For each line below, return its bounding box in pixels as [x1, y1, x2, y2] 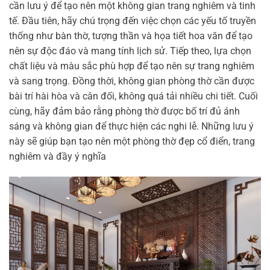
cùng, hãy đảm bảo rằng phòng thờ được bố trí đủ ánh [9, 105, 240, 118]
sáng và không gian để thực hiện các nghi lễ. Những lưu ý [9, 121, 254, 133]
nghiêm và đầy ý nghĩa [9, 151, 106, 163]
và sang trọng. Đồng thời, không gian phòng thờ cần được [9, 75, 254, 87]
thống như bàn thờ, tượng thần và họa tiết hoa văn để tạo [9, 30, 253, 42]
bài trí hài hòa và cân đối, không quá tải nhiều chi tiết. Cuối [9, 90, 258, 102]
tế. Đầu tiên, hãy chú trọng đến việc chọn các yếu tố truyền [9, 15, 256, 27]
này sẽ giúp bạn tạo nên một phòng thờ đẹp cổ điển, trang [9, 136, 255, 148]
